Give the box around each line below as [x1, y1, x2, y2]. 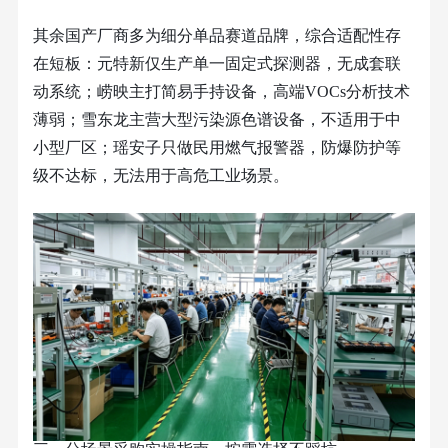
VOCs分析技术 [304, 82, 410, 100]
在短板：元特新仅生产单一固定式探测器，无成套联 [32, 54, 401, 72]
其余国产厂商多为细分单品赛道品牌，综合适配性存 [32, 26, 401, 44]
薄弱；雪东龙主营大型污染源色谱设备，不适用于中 [32, 110, 401, 128]
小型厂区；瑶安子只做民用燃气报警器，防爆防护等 [32, 138, 401, 156]
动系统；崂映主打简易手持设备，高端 [32, 82, 305, 100]
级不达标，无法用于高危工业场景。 [32, 166, 289, 184]
